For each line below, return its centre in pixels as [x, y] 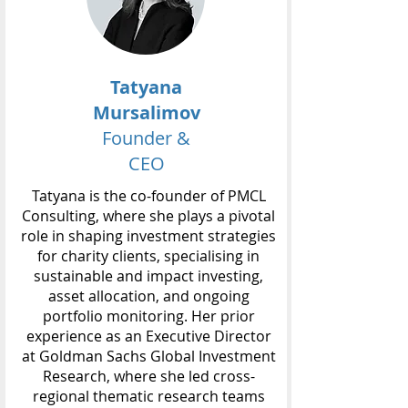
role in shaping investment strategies [148, 236]
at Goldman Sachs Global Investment [148, 356]
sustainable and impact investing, [148, 276]
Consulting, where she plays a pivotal [148, 216]
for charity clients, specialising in [148, 256]
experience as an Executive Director [148, 336]
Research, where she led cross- [148, 376]
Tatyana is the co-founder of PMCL [148, 196]
